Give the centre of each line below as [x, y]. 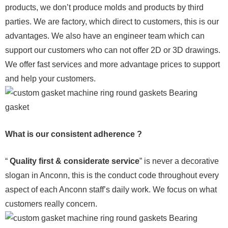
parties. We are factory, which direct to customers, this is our [112, 21]
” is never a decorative [179, 161]
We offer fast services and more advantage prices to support [112, 64]
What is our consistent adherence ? [74, 134]
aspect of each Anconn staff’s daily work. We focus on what [111, 189]
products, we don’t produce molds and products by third [104, 7]
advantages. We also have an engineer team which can [105, 36]
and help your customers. [50, 78]
